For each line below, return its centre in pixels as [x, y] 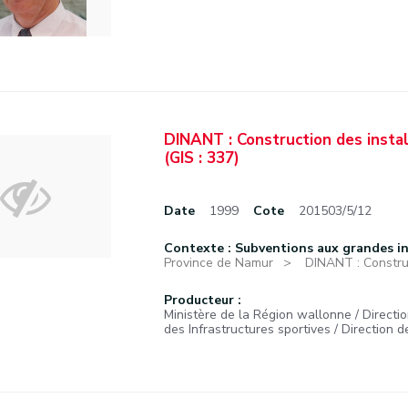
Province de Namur [219, 263]
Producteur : [203, 300]
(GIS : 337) [202, 158]
